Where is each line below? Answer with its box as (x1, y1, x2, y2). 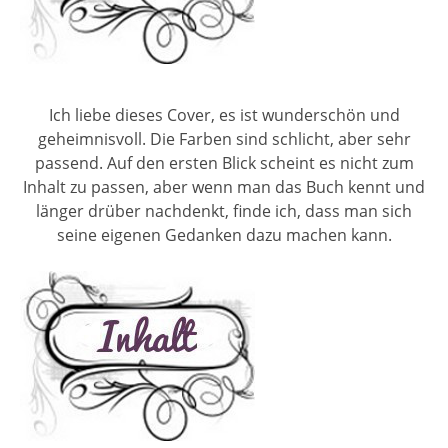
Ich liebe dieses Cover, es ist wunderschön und (48, 103, 400, 126)
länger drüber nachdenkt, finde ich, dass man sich (36, 199, 412, 222)
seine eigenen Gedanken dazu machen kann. (56, 223, 392, 246)
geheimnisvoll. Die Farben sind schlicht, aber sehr (37, 127, 411, 150)
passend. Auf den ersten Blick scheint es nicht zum (34, 151, 414, 174)
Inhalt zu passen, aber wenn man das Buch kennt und (23, 175, 425, 198)
